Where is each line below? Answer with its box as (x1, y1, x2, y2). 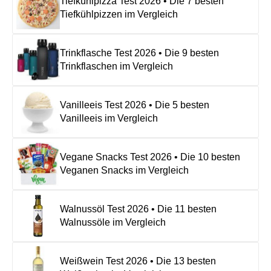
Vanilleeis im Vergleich (60, 113, 158, 123)
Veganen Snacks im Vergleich (60, 165, 189, 175)
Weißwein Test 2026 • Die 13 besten (60, 255, 216, 266)
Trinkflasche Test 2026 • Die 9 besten (60, 47, 219, 58)
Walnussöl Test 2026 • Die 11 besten (60, 203, 217, 214)
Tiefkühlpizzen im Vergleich (60, 8, 178, 19)
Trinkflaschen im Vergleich (60, 60, 173, 71)
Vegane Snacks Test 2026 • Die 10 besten (60, 151, 240, 162)
